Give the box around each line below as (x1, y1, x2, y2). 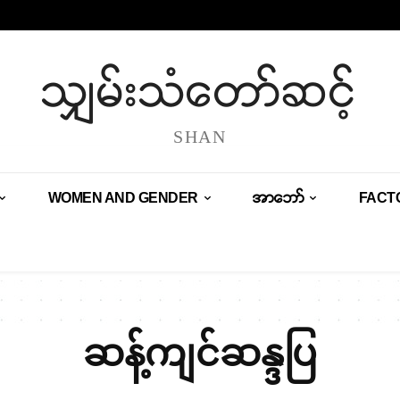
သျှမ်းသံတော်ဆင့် (42, 67, 358, 115)
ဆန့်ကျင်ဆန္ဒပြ (83, 332, 317, 379)
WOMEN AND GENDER (47, 190, 198, 206)
